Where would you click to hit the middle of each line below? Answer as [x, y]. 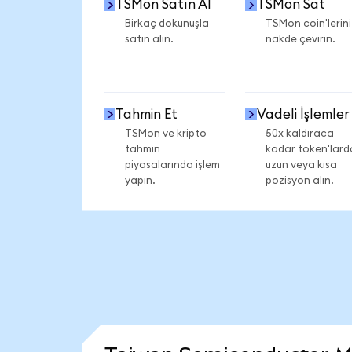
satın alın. [149, 40]
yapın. [140, 180]
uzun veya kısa [301, 165]
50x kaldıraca [299, 133]
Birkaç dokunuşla [167, 24]
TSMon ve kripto [165, 133]
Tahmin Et [147, 114]
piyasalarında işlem [172, 165]
